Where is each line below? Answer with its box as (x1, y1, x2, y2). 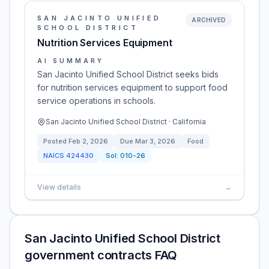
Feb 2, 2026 (68, 137, 108, 145)
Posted (43, 137, 68, 145)
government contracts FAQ (25, 248, 178, 262)
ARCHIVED (192, 16, 226, 23)
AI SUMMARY (37, 57, 104, 64)
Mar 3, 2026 (135, 137, 175, 145)
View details (37, 183, 81, 192)
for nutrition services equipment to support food (37, 82, 228, 92)
